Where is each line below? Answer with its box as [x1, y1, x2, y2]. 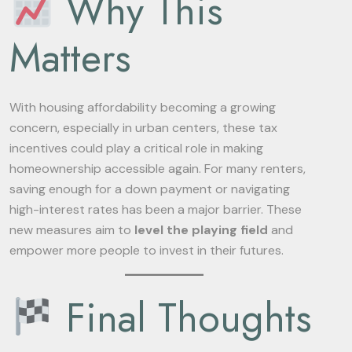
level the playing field [134, 222, 268, 238]
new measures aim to [9, 222, 134, 238]
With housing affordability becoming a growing [9, 99, 276, 115]
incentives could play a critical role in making [9, 140, 263, 156]
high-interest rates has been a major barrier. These [9, 201, 302, 218]
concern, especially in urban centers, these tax [9, 119, 277, 136]
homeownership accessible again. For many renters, [9, 160, 306, 177]
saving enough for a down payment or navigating [9, 181, 290, 197]
